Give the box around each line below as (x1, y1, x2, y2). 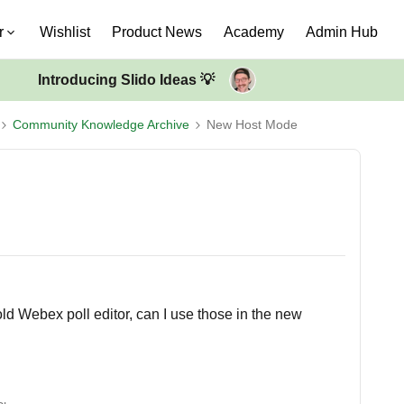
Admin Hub (306, 24, 378, 40)
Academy (224, 24, 284, 40)
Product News (112, 24, 202, 40)
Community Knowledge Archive (13, 117, 189, 132)
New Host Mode (207, 117, 298, 132)
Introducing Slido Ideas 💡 (37, 72, 215, 87)
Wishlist (40, 24, 90, 40)
